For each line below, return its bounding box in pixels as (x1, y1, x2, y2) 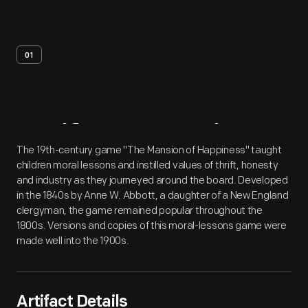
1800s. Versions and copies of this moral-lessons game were (16, 219, 287, 232)
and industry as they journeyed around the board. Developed (16, 174, 288, 187)
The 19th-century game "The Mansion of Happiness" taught (16, 144, 282, 157)
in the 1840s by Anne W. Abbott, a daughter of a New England (16, 189, 289, 202)
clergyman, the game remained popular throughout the (16, 204, 263, 217)
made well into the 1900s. (16, 234, 129, 247)
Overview (129, 122, 262, 156)
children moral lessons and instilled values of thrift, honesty (16, 159, 278, 172)
